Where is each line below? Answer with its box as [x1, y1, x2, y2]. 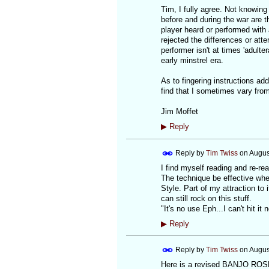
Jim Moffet [160, 107, 198, 116]
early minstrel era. [160, 56, 223, 65]
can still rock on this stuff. [160, 193, 252, 203]
